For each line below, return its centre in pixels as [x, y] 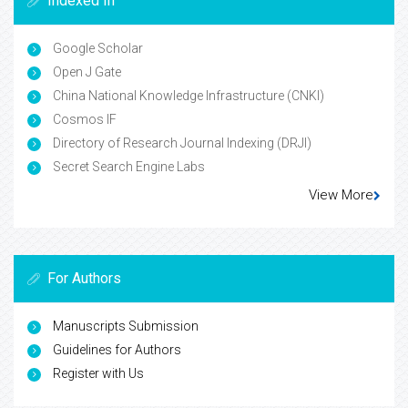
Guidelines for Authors [117, 350]
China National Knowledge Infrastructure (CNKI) [187, 96]
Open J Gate [86, 72]
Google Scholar [97, 48]
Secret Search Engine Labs [127, 167]
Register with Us [98, 373]
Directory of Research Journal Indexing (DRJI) [181, 143]
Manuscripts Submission [126, 326]
